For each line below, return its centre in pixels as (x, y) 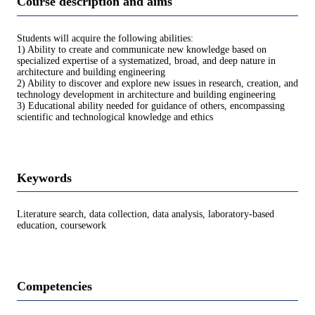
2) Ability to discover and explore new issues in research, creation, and (157, 83)
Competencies (54, 287)
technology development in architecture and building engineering (146, 94)
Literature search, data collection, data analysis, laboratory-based (146, 214)
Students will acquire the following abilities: (105, 38)
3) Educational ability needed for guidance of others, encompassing (151, 105)
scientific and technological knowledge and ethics (115, 117)
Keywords (44, 178)
